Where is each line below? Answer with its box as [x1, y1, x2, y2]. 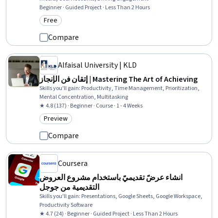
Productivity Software [39, 201, 92, 209]
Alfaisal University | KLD [58, 60, 137, 71]
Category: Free [43, 20, 91, 31]
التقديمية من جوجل [39, 182, 100, 193]
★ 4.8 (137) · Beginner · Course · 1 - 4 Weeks [39, 102, 143, 110]
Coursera [58, 158, 88, 169]
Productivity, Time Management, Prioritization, [81, 84, 200, 92]
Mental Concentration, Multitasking [39, 93, 128, 101]
